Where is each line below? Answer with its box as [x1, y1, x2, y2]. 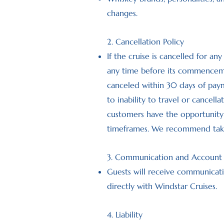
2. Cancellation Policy [107, 36, 184, 46]
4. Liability [107, 209, 142, 219]
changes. [107, 8, 137, 18]
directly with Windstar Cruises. [107, 181, 217, 191]
